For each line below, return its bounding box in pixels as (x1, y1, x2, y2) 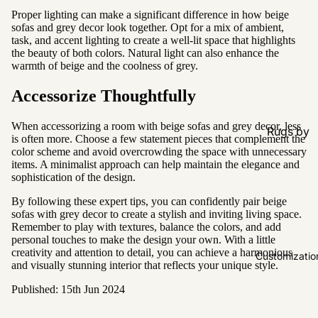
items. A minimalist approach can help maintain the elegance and (11, 158, 300, 170)
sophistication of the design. (11, 170, 136, 183)
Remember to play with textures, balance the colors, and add (11, 220, 281, 233)
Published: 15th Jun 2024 (11, 283, 125, 295)
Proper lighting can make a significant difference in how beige (11, 8, 289, 21)
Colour (267, 301, 303, 316)
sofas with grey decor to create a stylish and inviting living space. (11, 207, 302, 220)
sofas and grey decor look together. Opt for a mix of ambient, (11, 21, 284, 33)
